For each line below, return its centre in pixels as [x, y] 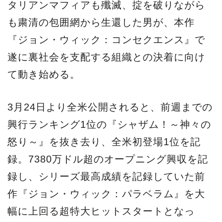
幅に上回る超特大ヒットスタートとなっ [101, 211]
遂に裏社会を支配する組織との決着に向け [106, 57]
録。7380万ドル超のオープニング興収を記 [108, 159]
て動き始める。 [44, 74]
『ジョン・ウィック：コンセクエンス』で [106, 39]
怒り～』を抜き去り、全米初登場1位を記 [104, 142]
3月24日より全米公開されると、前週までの [110, 107]
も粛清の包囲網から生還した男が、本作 [101, 22]
